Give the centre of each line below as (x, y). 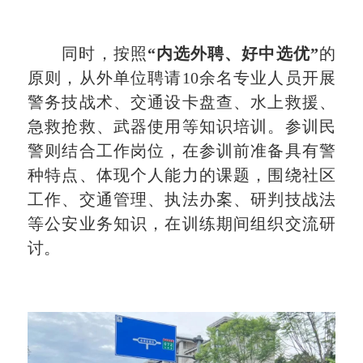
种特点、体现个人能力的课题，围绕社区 (181, 175)
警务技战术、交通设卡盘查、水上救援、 (181, 102)
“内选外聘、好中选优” (233, 54)
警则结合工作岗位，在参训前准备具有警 (181, 151)
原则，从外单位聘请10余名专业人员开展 (181, 78)
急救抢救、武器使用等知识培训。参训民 (181, 127)
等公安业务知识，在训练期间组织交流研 (181, 224)
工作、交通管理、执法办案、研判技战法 (181, 200)
